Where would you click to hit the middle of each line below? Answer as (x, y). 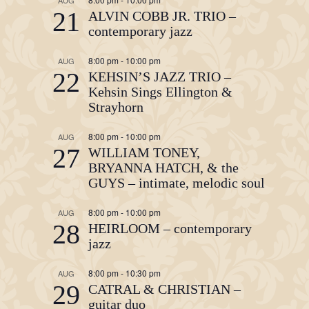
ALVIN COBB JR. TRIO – (162, 16)
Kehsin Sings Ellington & (160, 91)
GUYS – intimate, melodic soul (177, 182)
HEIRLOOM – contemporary (170, 228)
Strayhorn (116, 107)
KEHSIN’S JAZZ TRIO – (160, 76)
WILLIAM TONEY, (144, 152)
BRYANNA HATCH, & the (163, 167)
